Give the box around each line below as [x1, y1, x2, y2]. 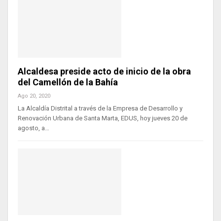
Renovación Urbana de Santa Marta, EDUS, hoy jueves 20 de [18, 114, 187, 122]
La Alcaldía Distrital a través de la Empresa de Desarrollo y [18, 105, 183, 112]
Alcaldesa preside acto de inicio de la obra [18, 66, 191, 77]
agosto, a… [18, 124, 49, 132]
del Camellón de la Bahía [18, 77, 122, 88]
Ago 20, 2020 [18, 93, 50, 100]
